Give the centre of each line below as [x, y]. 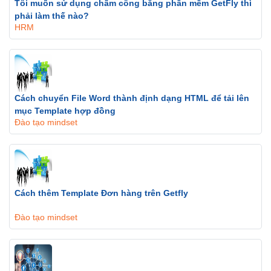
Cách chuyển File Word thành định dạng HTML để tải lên [132, 98]
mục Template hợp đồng [65, 111]
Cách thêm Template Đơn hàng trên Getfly [101, 193]
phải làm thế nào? [52, 16]
